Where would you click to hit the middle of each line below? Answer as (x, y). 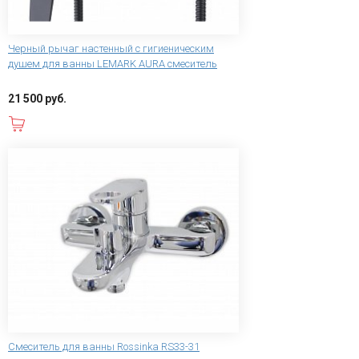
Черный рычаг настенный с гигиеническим (111, 48)
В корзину (98, 124)
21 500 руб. (37, 98)
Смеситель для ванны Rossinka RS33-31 (104, 347)
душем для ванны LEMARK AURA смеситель (113, 63)
